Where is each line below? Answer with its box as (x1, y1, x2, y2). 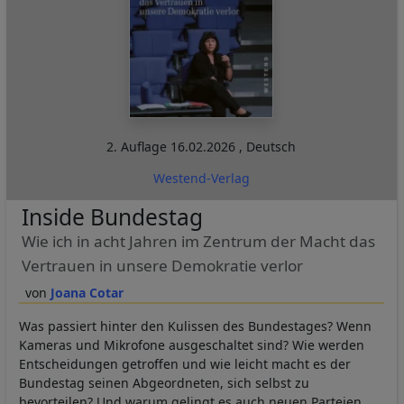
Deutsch (246, 137, 297, 155)
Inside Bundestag (21, 201, 203, 232)
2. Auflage (106, 137, 171, 155)
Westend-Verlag (152, 169, 250, 187)
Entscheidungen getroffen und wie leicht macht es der (19, 354, 351, 372)
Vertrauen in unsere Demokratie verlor (21, 254, 303, 276)
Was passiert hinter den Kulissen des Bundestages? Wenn (19, 317, 372, 335)
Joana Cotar (50, 283, 124, 301)
